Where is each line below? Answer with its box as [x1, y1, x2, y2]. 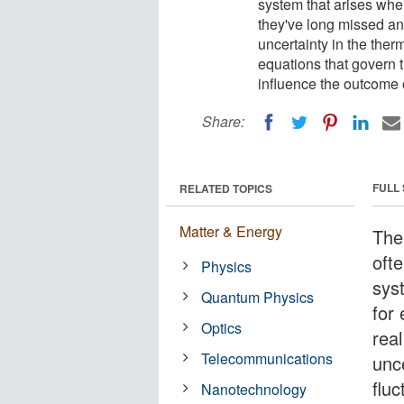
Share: [202, 111, 244, 132]
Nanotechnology [201, 378, 308, 399]
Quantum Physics [201, 286, 315, 308]
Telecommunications [201, 347, 334, 369]
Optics [201, 317, 243, 338]
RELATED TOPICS [179, 179, 272, 197]
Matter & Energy [179, 220, 282, 242]
